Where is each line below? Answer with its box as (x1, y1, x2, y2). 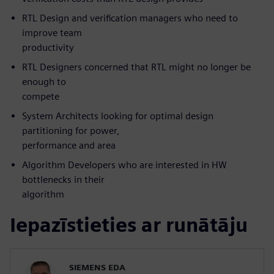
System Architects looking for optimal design (22, 110, 213, 122)
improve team (22, 27, 82, 39)
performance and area (22, 139, 116, 152)
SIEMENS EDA (69, 262, 125, 273)
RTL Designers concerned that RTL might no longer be (22, 61, 251, 73)
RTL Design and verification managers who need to (22, 12, 238, 24)
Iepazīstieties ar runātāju (10, 213, 248, 237)
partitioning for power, (22, 125, 120, 137)
